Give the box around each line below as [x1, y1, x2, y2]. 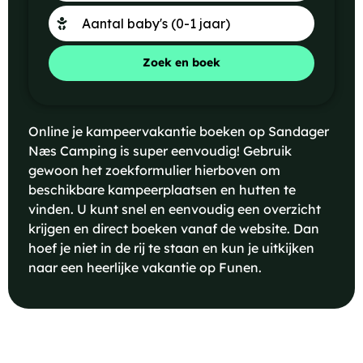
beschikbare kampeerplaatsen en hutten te [28, 181, 296, 198]
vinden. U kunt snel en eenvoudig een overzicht [28, 200, 321, 217]
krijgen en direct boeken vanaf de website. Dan [28, 220, 319, 237]
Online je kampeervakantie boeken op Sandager [28, 122, 329, 139]
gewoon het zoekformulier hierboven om [28, 161, 280, 178]
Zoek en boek [143, 55, 220, 70]
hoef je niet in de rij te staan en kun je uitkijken [28, 239, 314, 256]
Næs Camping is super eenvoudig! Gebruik [28, 142, 292, 159]
